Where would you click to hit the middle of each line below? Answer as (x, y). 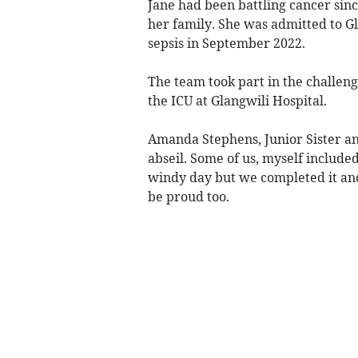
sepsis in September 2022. (226, 43)
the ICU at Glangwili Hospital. (237, 100)
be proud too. (188, 196)
